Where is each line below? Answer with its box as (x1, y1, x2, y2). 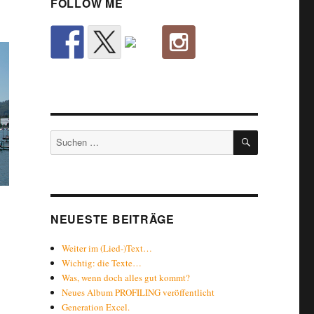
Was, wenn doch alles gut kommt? (62, 271, 191, 284)
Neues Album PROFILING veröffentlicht (62, 286, 215, 299)
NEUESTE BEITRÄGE (50, 211, 175, 227)
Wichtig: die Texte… (62, 257, 142, 269)
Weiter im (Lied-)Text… (62, 242, 153, 254)
